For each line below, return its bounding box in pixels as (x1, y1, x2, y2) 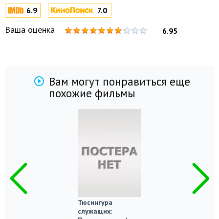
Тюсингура (78, 198, 112, 207)
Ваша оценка (5, 24, 55, 35)
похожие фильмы (49, 86, 135, 100)
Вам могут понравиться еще (49, 74, 190, 88)
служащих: (78, 207, 112, 216)
